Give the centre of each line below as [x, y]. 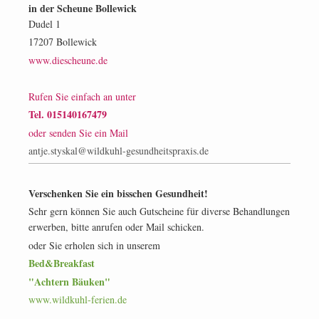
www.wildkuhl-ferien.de [78, 300]
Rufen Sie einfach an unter [82, 96]
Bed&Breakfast [62, 263]
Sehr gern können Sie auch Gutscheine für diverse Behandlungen [159, 211]
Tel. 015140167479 [68, 115]
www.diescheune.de [68, 60]
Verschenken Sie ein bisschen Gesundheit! [118, 193]
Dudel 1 [45, 23]
